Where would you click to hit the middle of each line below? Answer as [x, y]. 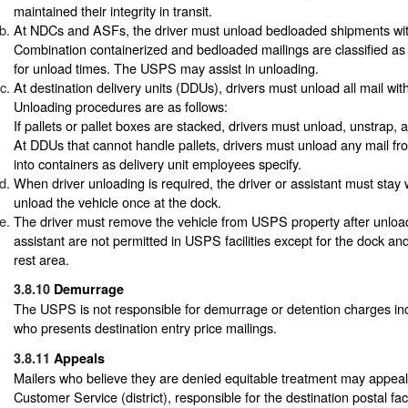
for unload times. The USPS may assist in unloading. [166, 67]
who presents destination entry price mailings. [145, 328]
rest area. [41, 259]
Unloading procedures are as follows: [121, 106]
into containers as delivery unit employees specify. [158, 163]
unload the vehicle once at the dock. [117, 201]
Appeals [79, 357]
